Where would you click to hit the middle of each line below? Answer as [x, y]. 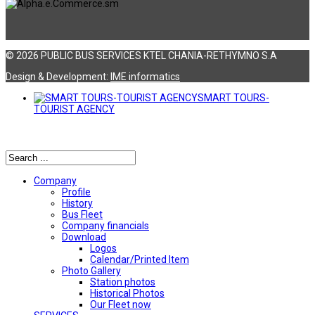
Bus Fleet [82, 214]
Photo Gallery [91, 270]
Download [84, 237]
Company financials [105, 225]
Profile [76, 192]
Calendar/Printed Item [140, 259]
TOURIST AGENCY [74, 109]
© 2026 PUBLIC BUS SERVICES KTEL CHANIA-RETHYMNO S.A [141, 55]
